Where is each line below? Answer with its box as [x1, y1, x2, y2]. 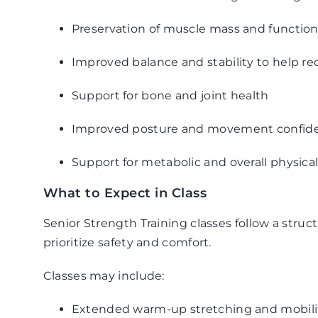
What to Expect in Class [43, 185, 207, 201]
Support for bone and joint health [71, 89, 269, 102]
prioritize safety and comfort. [43, 236, 212, 249]
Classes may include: [43, 269, 165, 283]
